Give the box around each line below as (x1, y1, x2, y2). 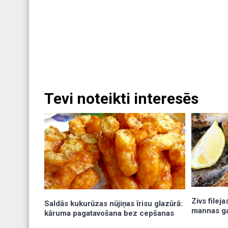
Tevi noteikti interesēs (44, 90, 198, 108)
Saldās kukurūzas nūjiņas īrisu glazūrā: (44, 198, 183, 208)
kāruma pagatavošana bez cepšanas (44, 208, 174, 218)
